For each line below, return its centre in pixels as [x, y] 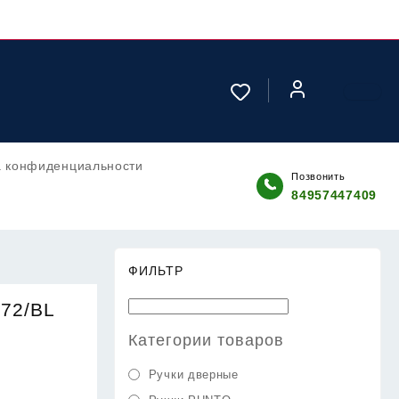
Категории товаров [207, 340]
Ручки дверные [193, 375]
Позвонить [318, 176]
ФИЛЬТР [156, 271]
